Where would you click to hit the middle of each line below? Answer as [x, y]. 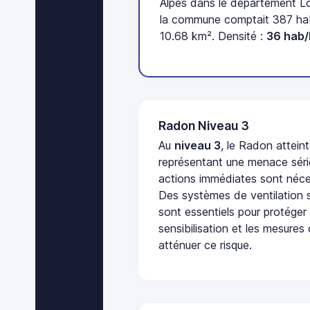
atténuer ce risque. [206, 245]
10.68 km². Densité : [213, 36]
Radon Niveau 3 [204, 125]
